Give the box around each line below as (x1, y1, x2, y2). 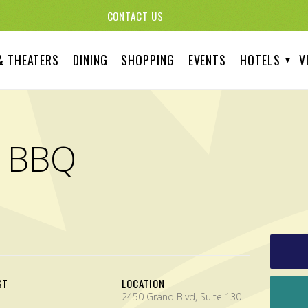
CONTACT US (107, 8, 164, 23)
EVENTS (188, 51, 227, 69)
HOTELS (240, 51, 280, 69)
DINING (73, 51, 108, 69)
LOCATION (121, 276, 166, 291)
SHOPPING (121, 51, 175, 69)
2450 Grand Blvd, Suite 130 (121, 290, 241, 303)
